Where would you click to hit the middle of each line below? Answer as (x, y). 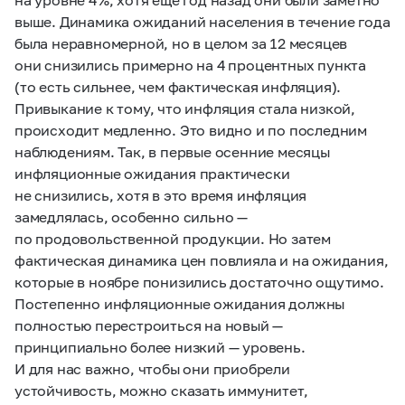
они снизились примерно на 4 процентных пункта (190, 65)
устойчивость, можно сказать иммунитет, (161, 390)
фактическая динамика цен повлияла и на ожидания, (202, 260)
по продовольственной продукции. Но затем (173, 238)
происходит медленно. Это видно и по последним (191, 130)
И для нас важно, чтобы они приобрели (152, 368)
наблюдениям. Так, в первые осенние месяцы (172, 151)
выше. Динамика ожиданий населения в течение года (202, 21)
